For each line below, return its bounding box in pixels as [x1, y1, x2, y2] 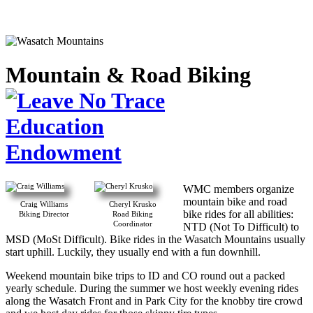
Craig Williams [20, 199, 68, 208]
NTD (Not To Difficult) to [183, 221, 299, 233]
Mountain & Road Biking [6, 62, 251, 88]
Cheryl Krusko [109, 199, 156, 208]
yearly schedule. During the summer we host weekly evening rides [6, 282, 298, 295]
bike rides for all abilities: [183, 208, 293, 221]
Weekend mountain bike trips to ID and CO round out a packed [6, 270, 285, 282]
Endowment [6, 140, 122, 166]
